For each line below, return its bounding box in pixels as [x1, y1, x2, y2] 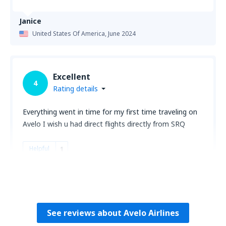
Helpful [29, 144, 49, 153]
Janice [19, 16, 41, 26]
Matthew [19, 174, 52, 183]
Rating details [53, 84, 98, 93]
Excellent [53, 71, 90, 82]
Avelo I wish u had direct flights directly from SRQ [23, 119, 185, 129]
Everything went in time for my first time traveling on [23, 107, 197, 117]
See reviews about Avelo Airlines [47, 207, 179, 218]
